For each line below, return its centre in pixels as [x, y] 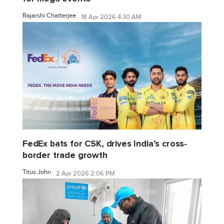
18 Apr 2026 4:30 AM [111, 17]
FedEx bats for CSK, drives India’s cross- [105, 144]
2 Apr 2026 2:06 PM [85, 173]
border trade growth [65, 155]
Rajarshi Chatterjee [49, 16]
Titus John [37, 172]
